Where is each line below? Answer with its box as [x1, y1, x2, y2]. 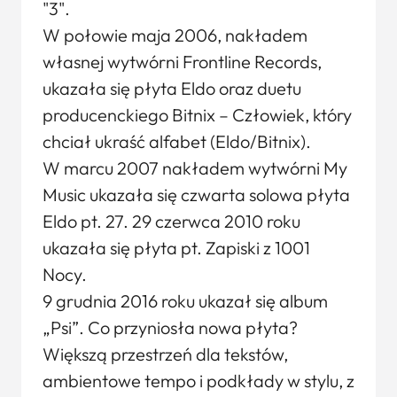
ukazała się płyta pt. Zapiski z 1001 [43, 237, 310, 259]
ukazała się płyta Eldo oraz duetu [43, 77, 301, 99]
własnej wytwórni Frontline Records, [43, 51, 322, 73]
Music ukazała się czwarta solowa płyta [43, 183, 350, 206]
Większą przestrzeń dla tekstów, [43, 343, 288, 365]
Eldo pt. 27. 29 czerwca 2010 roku [43, 210, 300, 232]
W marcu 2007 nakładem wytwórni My [43, 157, 347, 179]
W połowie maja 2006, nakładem [43, 24, 307, 46]
